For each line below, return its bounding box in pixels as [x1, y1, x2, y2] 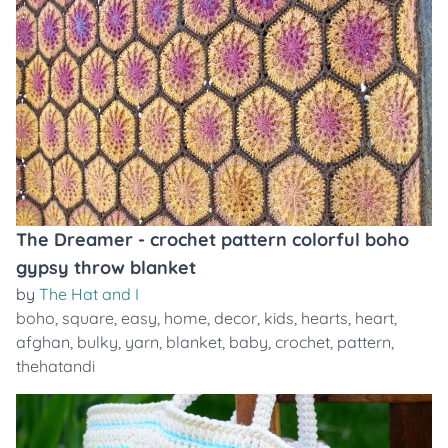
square [62, 308, 114, 328]
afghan [16, 332, 70, 352]
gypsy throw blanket [16, 256, 196, 279]
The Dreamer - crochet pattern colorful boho [16, 228, 409, 251]
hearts [301, 308, 348, 328]
